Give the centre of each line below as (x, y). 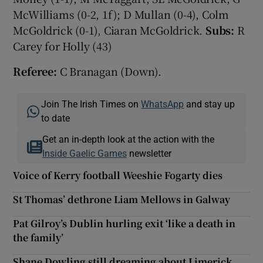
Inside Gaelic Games (84, 153)
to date (56, 118)
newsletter (149, 153)
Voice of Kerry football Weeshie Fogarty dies (118, 175)
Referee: (35, 71)
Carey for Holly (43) (63, 45)
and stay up (210, 104)
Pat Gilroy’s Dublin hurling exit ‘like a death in (124, 223)
